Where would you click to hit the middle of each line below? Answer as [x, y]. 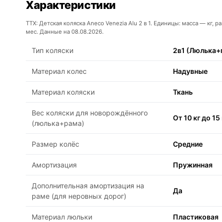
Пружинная [193, 165]
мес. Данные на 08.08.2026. [65, 32]
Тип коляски [53, 51]
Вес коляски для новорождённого [90, 113]
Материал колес [59, 71]
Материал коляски [63, 92]
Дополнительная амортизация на [88, 186]
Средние [188, 144]
